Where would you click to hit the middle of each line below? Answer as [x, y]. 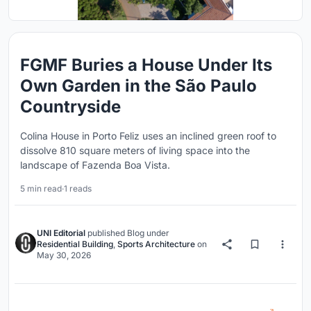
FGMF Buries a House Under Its [146, 65]
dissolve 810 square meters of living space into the [135, 150]
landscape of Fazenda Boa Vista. [95, 165]
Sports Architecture [156, 244]
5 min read [41, 188]
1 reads [78, 188]
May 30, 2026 [64, 255]
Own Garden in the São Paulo [138, 86]
